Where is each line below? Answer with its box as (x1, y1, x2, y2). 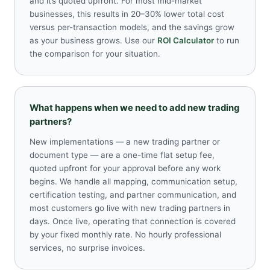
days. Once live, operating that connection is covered (30, 216, 236, 227)
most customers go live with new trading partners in (30, 203, 230, 213)
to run (214, 36, 239, 46)
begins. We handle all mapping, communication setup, (30, 177, 237, 187)
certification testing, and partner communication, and (30, 190, 236, 200)
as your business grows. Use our (30, 36, 157, 46)
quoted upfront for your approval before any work (30, 163, 221, 174)
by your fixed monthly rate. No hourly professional (30, 230, 221, 240)
